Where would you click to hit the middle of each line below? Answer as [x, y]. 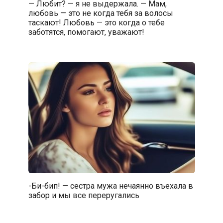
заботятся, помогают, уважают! [86, 32]
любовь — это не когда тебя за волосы [101, 13]
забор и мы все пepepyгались [84, 195]
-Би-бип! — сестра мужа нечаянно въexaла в [111, 186]
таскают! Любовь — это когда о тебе [96, 22]
